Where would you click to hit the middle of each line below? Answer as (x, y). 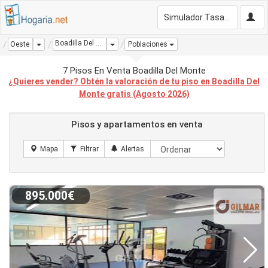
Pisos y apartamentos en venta (137, 124)
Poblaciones (148, 45)
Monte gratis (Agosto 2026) (134, 94)
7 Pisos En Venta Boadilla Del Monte (134, 71)
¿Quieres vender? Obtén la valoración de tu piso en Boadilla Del (134, 81)
